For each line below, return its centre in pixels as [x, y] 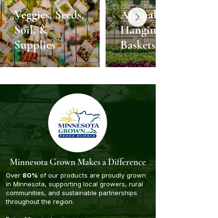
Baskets [138, 45]
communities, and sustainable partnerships [72, 193]
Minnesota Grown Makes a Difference [78, 162]
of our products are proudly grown [92, 175]
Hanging [141, 30]
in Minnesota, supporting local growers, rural [74, 184]
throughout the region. [40, 201]
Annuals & [146, 15]
